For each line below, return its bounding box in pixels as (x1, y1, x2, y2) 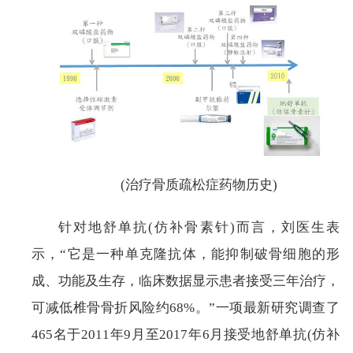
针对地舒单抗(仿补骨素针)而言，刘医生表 (58, 219, 340, 235)
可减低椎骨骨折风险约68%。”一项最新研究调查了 (32, 299, 340, 315)
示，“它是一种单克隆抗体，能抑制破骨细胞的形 (32, 246, 340, 262)
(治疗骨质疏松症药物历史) (121, 176, 277, 192)
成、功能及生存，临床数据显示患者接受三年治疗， (32, 273, 340, 288)
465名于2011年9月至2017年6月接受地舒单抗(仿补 (32, 326, 340, 342)
